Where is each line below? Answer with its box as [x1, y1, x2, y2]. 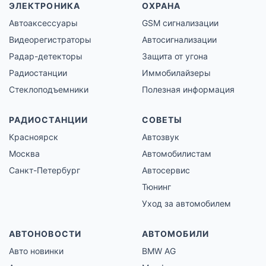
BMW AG [142, 246, 176, 256]
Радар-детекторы [9, 51, 83, 62]
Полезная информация [142, 84, 235, 95]
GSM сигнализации [142, 18, 218, 28]
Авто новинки [9, 246, 64, 256]
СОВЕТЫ [142, 115, 183, 125]
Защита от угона [142, 51, 208, 62]
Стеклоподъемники [9, 84, 88, 95]
